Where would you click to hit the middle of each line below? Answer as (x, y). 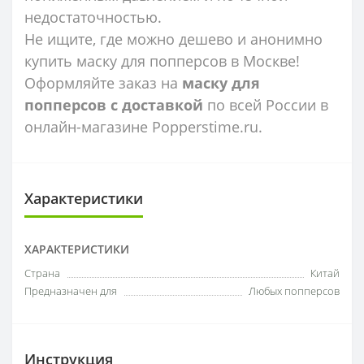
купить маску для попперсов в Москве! (162, 61)
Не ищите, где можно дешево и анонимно (173, 39)
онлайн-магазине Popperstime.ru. (143, 126)
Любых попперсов (294, 290)
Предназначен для (71, 290)
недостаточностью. (93, 17)
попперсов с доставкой (114, 104)
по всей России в (266, 104)
